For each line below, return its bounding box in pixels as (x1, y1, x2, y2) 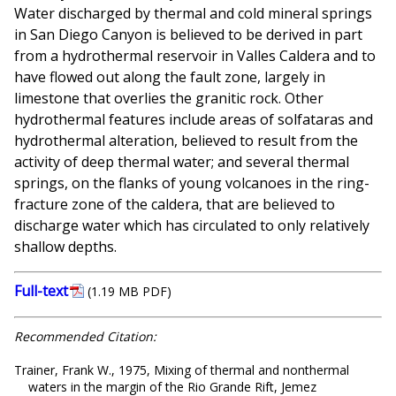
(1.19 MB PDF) (88, 283, 171, 301)
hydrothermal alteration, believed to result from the (14, 131, 358, 151)
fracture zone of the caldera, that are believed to (14, 194, 335, 215)
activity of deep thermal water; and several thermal (14, 152, 349, 172)
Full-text (14, 281, 68, 301)
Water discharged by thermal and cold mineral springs (14, 4, 372, 24)
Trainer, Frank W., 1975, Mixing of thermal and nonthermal (14, 362, 349, 379)
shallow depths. (14, 237, 117, 257)
